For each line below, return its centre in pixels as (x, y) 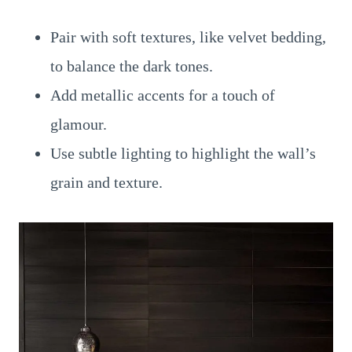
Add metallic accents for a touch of (163, 95)
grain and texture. (106, 182)
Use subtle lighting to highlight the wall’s (183, 153)
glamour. (79, 124)
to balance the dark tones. (132, 66)
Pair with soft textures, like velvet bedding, (188, 37)
